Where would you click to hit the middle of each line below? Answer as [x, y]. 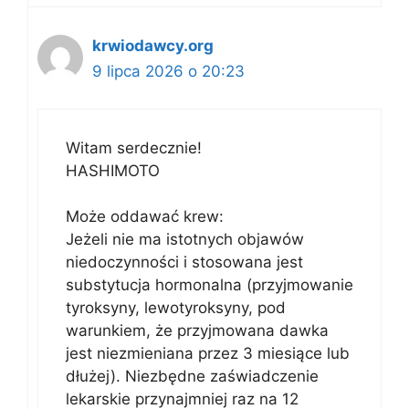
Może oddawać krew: [145, 216]
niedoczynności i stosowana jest [184, 262]
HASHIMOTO [113, 170]
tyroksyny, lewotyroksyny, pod [176, 308]
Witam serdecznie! [134, 147]
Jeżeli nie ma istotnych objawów [185, 239]
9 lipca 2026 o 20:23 [168, 71]
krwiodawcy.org [153, 46]
